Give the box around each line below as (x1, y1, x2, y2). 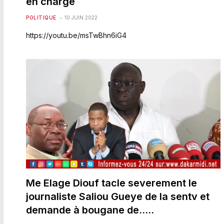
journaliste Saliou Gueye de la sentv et (26, 190, 209, 202)
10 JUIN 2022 (64, 14, 97, 20)
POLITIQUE (26, 14, 56, 20)
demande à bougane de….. (26, 203, 154, 216)
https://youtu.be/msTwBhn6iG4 (26, 30, 126, 39)
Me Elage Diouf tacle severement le (26, 176, 197, 189)
